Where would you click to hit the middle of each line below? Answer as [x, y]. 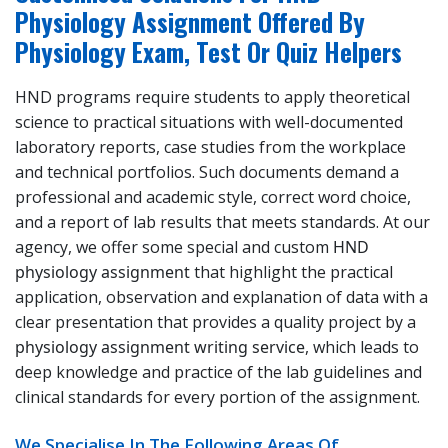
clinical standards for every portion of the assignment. [217, 397]
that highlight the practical [291, 272]
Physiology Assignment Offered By [190, 22]
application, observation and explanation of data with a [221, 297]
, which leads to [362, 347]
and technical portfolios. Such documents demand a [207, 172]
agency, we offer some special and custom [174, 247]
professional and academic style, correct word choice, [213, 197]
